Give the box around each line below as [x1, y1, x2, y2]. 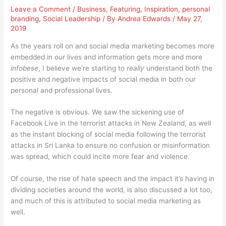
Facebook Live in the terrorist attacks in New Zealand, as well [11, 119, 211, 128]
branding [11, 14, 39, 23]
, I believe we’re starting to [38, 64, 127, 72]
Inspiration [144, 5, 179, 13]
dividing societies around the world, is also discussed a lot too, [11, 186, 213, 194]
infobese [11, 64, 39, 72]
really [127, 64, 145, 72]
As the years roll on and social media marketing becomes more [11, 41, 215, 50]
